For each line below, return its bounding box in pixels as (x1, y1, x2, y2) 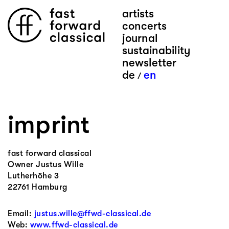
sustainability (122, 44, 191, 57)
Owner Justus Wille (8, 160, 83, 169)
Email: (8, 209, 34, 218)
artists (122, 7, 154, 20)
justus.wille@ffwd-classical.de (34, 209, 151, 218)
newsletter (122, 56, 176, 69)
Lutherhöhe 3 (8, 171, 59, 180)
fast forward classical (8, 149, 91, 158)
